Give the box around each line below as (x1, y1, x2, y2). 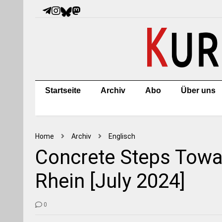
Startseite (45, 86, 81, 95)
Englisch (109, 132, 136, 140)
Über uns (181, 86, 216, 95)
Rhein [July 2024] (35, 169, 186, 193)
